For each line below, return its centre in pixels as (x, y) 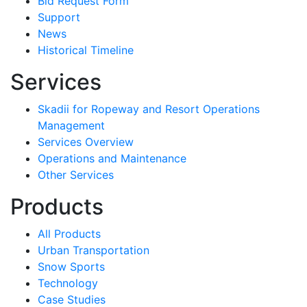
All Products (69, 233)
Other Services (76, 174)
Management (71, 125)
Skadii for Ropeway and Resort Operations (149, 109)
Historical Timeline (86, 50)
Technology (68, 283)
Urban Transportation (94, 250)
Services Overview (86, 142)
